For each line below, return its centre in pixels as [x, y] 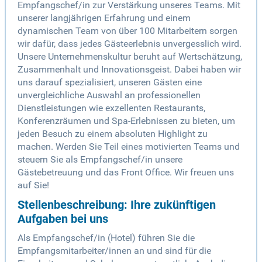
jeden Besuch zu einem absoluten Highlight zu [113, 134]
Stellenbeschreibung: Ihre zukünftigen [117, 205]
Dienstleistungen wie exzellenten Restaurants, [111, 108]
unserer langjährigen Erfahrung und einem [104, 18]
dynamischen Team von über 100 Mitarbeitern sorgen [127, 31]
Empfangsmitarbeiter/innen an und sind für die [114, 251]
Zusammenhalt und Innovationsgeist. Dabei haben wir [129, 70]
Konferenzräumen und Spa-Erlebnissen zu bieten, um [126, 121]
